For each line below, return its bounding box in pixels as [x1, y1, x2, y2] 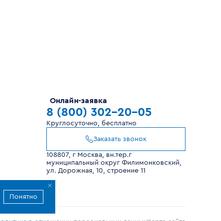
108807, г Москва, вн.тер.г [46, 151, 132, 158]
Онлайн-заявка [50, 97, 107, 105]
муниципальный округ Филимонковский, [46, 159, 182, 166]
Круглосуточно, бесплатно [46, 120, 137, 127]
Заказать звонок [93, 136, 147, 143]
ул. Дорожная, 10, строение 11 [46, 167, 146, 174]
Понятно [9, 193, 37, 200]
